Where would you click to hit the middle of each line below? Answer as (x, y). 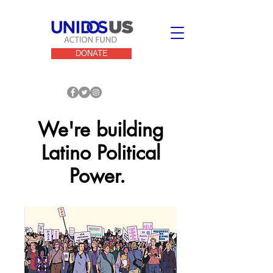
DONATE (91, 53)
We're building (101, 129)
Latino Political (101, 153)
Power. (101, 176)
